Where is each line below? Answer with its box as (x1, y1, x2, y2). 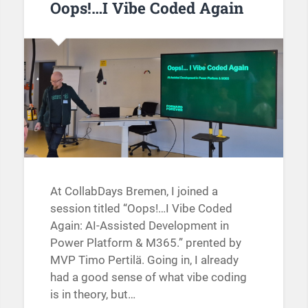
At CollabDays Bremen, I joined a (49, 184, 218, 199)
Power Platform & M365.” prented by (49, 236, 241, 250)
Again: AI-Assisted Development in (49, 219, 229, 233)
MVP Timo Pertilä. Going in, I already (49, 253, 239, 267)
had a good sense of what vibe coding (49, 270, 247, 285)
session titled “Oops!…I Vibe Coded (49, 201, 232, 216)
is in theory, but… (49, 287, 135, 302)
